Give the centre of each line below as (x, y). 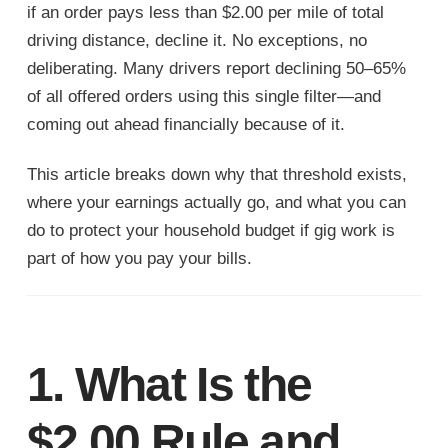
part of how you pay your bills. (139, 259)
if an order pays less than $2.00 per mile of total (205, 13)
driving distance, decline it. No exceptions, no (196, 41)
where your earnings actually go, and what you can (216, 203)
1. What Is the (169, 385)
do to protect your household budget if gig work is (210, 231)
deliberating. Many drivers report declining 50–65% (216, 69)
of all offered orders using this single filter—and (203, 97)
